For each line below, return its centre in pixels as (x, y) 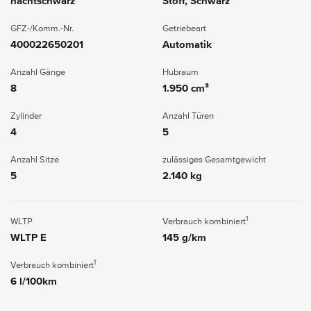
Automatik (187, 44)
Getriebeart (184, 28)
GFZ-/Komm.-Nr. (42, 28)
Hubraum (180, 72)
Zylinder (26, 116)
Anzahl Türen (188, 116)
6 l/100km (34, 281)
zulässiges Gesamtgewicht (214, 160)
